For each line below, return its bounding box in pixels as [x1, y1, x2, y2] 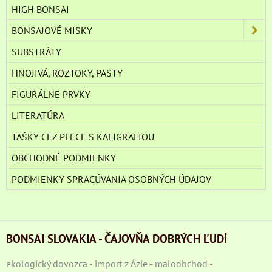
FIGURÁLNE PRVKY [12, 87, 90, 100]
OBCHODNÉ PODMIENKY [12, 151, 116, 164]
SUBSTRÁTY [12, 45, 61, 58]
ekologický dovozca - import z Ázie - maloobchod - [6, 257, 212, 270]
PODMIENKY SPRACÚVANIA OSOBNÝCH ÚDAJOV [12, 172, 211, 185]
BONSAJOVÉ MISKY [12, 24, 92, 36]
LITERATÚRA [12, 109, 64, 121]
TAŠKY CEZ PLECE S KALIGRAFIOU [12, 130, 154, 143]
